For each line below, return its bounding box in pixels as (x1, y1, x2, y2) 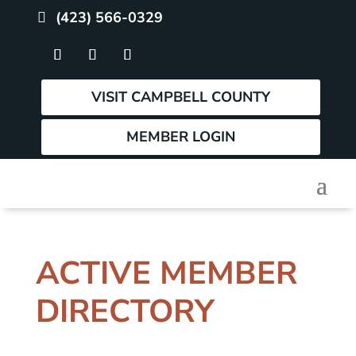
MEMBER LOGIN (126, 127, 235, 147)
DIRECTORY (35, 289, 215, 333)
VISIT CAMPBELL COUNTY (91, 87, 270, 107)
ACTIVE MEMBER (35, 251, 297, 295)
